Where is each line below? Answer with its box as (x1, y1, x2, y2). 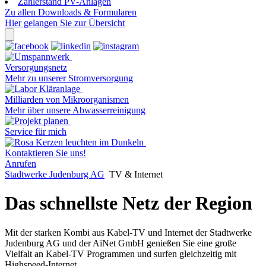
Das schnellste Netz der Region (5, 192, 252, 214)
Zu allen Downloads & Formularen (5, 7, 137, 17)
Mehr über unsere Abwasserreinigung (5, 105, 145, 115)
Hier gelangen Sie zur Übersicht (5, 18, 125, 28)
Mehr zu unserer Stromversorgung (5, 73, 133, 83)
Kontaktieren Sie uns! (5, 148, 86, 158)
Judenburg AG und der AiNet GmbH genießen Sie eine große (5, 237, 236, 248)
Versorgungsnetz (5, 62, 67, 72)
